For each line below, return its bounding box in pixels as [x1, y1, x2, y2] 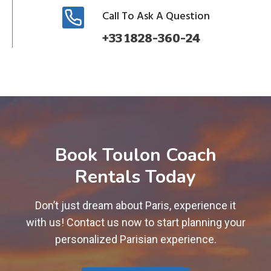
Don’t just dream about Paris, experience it [35, 198, 236, 212]
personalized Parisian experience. [54, 232, 217, 246]
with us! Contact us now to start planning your [25, 215, 246, 229]
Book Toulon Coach [54, 142, 217, 168]
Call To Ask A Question [102, 7, 210, 25]
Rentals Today [75, 164, 196, 189]
